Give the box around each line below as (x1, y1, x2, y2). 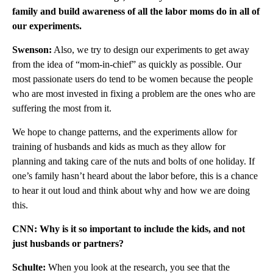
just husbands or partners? (12, 238, 124, 249)
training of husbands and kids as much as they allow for (12, 141, 225, 152)
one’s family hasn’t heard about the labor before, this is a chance (12, 170, 258, 181)
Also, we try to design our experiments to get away (52, 44, 249, 55)
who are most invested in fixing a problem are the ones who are (12, 88, 255, 99)
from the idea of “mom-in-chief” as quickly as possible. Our (12, 58, 241, 69)
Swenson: (12, 44, 52, 55)
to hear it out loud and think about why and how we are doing (12, 185, 250, 196)
